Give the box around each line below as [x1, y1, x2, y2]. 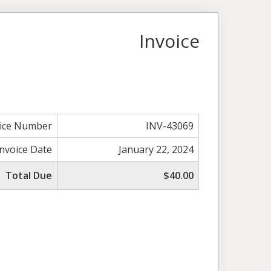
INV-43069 [146, 119, 194, 132]
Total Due [5, 168, 53, 182]
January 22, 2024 [119, 142, 194, 156]
